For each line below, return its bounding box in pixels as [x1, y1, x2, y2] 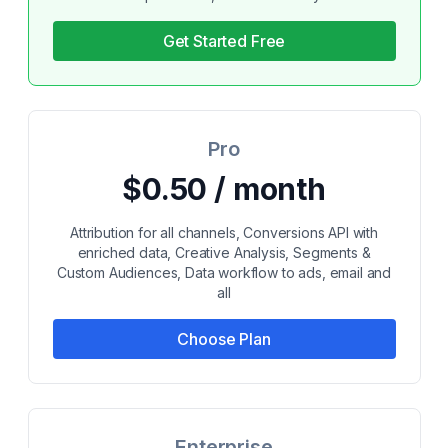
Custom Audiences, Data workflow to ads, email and [56, 264, 392, 281]
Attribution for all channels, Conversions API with [70, 224, 378, 241]
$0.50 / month [122, 171, 326, 207]
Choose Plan [177, 329, 271, 349]
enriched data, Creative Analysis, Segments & [77, 244, 371, 261]
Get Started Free [162, 31, 286, 51]
